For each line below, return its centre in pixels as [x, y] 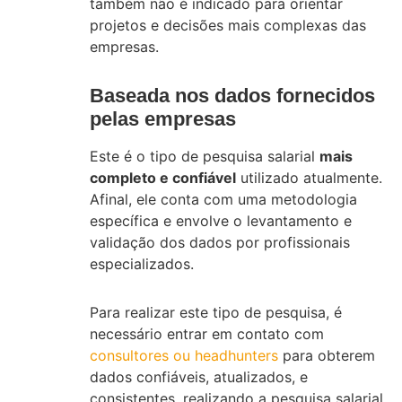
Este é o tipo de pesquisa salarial [205, 156]
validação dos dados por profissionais [220, 242]
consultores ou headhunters [184, 355]
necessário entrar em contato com [207, 333]
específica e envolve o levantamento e [221, 220]
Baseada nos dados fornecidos [232, 95]
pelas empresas [163, 118]
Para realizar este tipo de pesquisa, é [216, 312]
